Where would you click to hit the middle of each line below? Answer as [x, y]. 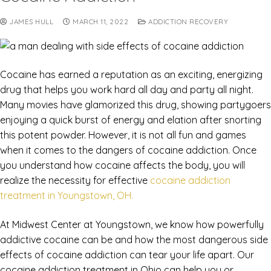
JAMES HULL [30, 22]
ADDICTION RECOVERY [187, 22]
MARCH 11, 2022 [100, 22]
